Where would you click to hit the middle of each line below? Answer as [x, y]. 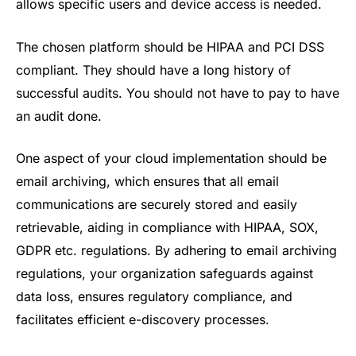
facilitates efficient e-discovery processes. [143, 320]
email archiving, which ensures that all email [147, 182]
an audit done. [59, 116]
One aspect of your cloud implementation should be [171, 159]
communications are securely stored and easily [157, 205]
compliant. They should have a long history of [153, 70]
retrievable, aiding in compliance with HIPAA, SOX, [167, 228]
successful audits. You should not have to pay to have [178, 93]
